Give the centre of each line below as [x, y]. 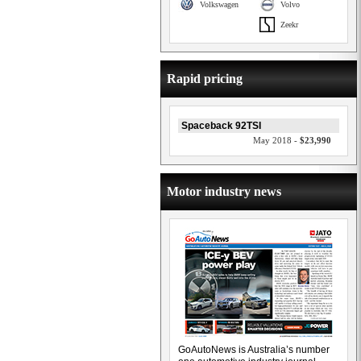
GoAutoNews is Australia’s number [254, 350]
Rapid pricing [205, 79]
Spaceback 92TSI [221, 126]
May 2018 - [276, 140]
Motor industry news [224, 191]
